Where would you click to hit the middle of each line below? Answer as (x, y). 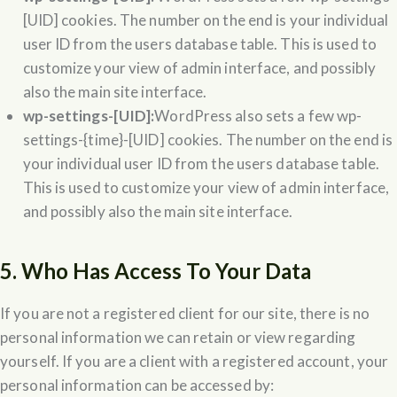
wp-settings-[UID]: (89, 115)
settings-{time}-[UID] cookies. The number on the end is (208, 139)
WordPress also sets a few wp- (258, 115)
